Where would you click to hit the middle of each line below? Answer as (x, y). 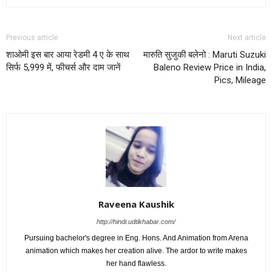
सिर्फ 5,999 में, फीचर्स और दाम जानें (63, 67)
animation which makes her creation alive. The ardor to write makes (136, 250)
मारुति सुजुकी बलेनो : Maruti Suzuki (205, 54)
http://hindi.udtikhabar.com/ (136, 221)
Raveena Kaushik (136, 204)
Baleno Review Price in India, (210, 67)
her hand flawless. (136, 263)
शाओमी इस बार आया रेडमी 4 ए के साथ (68, 54)
